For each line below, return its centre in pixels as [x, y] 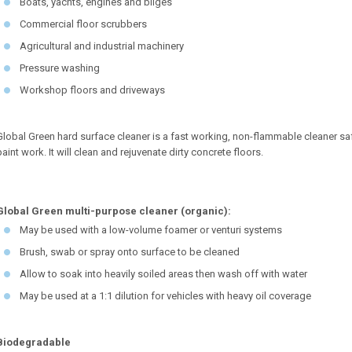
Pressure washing [60, 68]
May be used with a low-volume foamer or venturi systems [151, 230]
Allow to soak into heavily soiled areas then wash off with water [163, 274]
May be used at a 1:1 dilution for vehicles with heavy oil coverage [165, 296]
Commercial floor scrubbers [83, 24]
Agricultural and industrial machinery [102, 46]
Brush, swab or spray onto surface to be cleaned [130, 252]
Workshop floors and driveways [92, 90]
